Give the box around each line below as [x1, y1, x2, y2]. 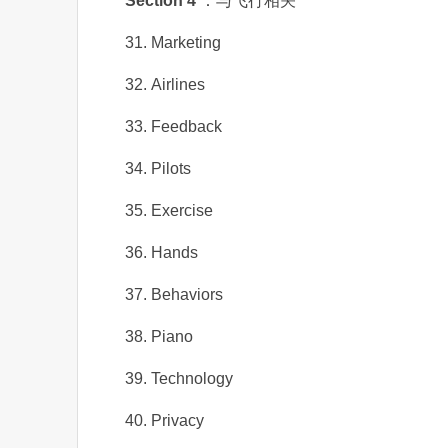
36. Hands [125, 244, 198, 261]
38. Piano [125, 328, 193, 345]
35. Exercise [125, 202, 213, 219]
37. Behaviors [125, 286, 223, 303]
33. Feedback [125, 118, 222, 135]
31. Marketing [125, 34, 221, 51]
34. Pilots [125, 160, 191, 177]
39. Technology [125, 370, 233, 387]
